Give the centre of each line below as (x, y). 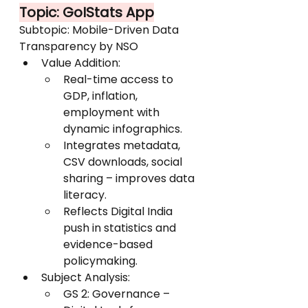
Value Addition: (81, 63)
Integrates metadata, (123, 145)
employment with (113, 112)
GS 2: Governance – (118, 294)
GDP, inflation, (102, 96)
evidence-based (109, 244)
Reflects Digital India (119, 211)
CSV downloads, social (124, 162)
